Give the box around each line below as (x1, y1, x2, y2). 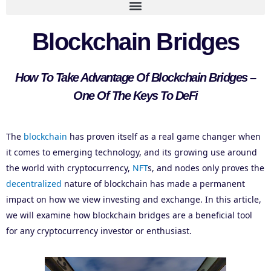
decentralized (6, 178, 62, 190)
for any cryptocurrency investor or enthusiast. (6, 225, 192, 237)
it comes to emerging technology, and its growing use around (6, 146, 257, 158)
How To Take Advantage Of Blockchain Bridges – (15, 71, 256, 85)
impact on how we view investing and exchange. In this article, (6, 194, 261, 206)
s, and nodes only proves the (148, 162, 264, 174)
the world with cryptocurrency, (6, 162, 132, 174)
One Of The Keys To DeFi (73, 89, 198, 103)
